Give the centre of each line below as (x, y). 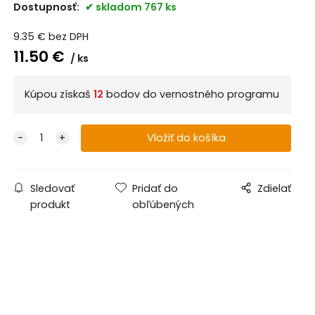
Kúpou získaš (59, 95)
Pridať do (155, 189)
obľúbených (163, 205)
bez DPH (68, 36)
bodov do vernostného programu (191, 95)
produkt (50, 205)
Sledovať (52, 189)
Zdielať (275, 189)
